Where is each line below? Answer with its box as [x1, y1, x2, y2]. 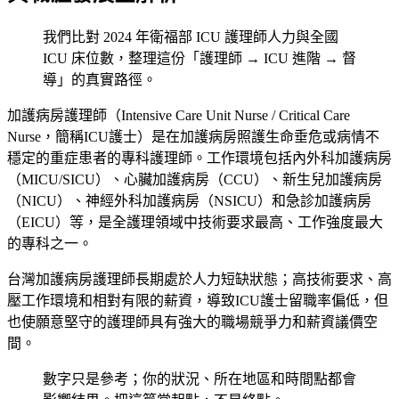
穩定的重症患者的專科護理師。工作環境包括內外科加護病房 [7, 150, 392, 166]
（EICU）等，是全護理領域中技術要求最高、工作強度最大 [7, 214, 383, 230]
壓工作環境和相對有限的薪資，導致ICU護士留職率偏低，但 [7, 292, 388, 308]
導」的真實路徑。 [43, 71, 157, 87]
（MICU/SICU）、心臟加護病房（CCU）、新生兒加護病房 [7, 171, 382, 187]
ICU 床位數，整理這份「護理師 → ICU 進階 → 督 [43, 50, 356, 66]
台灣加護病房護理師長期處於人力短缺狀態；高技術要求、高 [7, 271, 392, 287]
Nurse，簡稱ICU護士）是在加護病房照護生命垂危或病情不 [7, 128, 379, 144]
